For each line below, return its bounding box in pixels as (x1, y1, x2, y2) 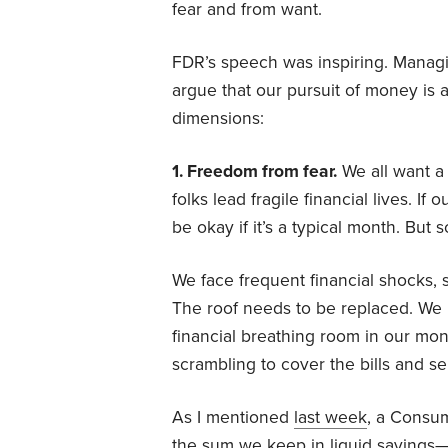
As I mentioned (172, 406, 294, 428)
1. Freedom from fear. (172, 160, 337, 182)
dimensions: (172, 107, 264, 129)
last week (294, 406, 367, 428)
